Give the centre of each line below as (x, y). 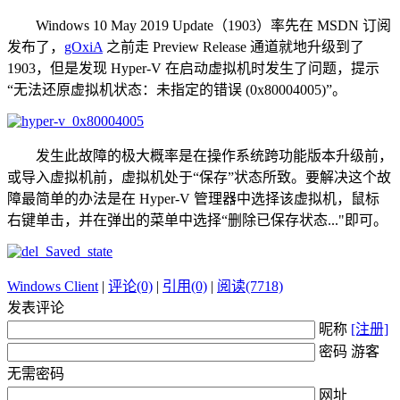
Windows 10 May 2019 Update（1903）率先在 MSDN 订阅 (199, 26)
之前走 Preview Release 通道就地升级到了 (233, 47)
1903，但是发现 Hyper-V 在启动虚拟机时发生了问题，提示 (193, 69)
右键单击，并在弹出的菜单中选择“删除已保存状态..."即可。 (197, 221)
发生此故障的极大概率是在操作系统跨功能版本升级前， (200, 156)
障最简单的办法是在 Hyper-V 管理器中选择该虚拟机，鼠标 (193, 199)
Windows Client (53, 287)
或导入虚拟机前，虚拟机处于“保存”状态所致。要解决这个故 (199, 178)
